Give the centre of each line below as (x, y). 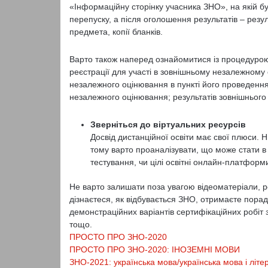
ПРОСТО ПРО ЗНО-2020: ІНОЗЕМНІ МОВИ (154, 249)
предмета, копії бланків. (116, 32)
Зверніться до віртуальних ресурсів (168, 124)
